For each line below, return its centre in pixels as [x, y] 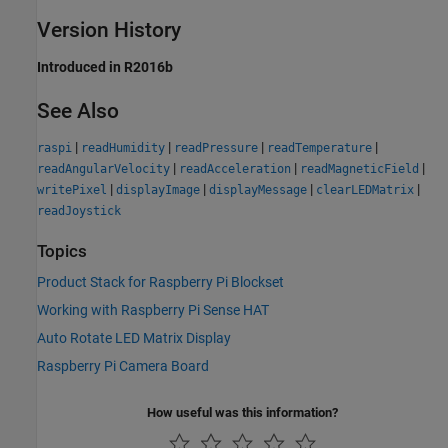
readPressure [216, 147]
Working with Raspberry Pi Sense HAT [153, 310]
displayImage [158, 189]
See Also [78, 110]
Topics [62, 251]
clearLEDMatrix [365, 189]
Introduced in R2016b [105, 66]
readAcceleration [235, 168]
